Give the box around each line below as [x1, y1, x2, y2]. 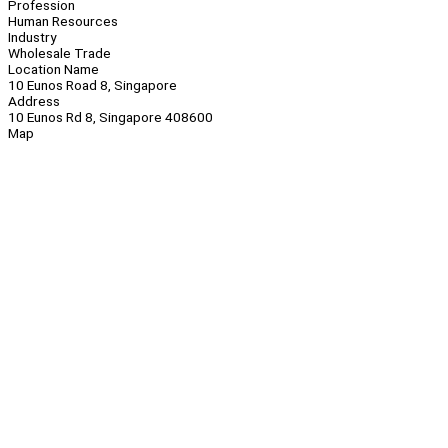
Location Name [8, 61, 99, 78]
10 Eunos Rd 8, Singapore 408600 [8, 109, 213, 126]
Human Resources [8, 13, 118, 30]
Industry [8, 29, 56, 46]
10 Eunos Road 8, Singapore [8, 77, 177, 94]
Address [8, 93, 60, 110]
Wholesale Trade [8, 45, 111, 62]
